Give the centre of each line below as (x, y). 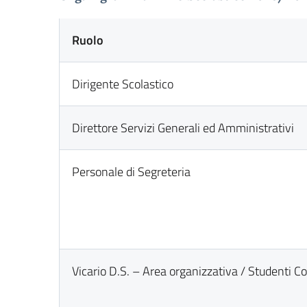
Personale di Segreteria (132, 172)
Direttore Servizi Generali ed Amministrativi (183, 128)
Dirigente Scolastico (123, 84)
